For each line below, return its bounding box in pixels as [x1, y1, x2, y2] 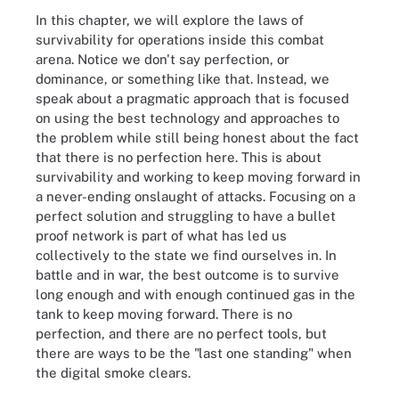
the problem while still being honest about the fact [36, 130, 359, 145]
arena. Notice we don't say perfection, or [36, 52, 289, 67]
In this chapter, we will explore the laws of [36, 12, 304, 28]
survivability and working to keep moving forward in [36, 169, 361, 184]
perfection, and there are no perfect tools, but [36, 326, 327, 341]
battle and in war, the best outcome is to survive [36, 267, 339, 282]
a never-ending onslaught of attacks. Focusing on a [36, 189, 355, 204]
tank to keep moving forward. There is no [36, 306, 292, 322]
